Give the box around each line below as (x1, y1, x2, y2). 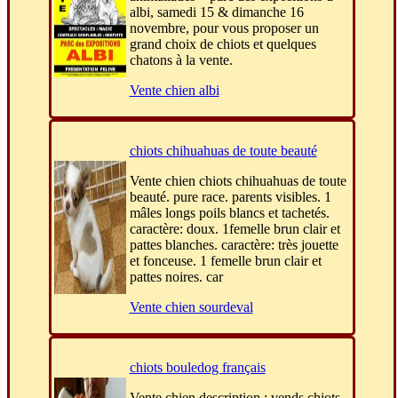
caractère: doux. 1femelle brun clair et (129, 221, 340, 237)
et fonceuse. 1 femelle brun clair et (129, 253, 322, 269)
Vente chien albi (129, 83, 219, 99)
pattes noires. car (129, 269, 223, 285)
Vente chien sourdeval (129, 299, 253, 315)
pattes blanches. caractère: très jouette (129, 237, 338, 253)
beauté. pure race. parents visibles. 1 (129, 189, 331, 205)
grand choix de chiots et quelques (129, 36, 316, 52)
